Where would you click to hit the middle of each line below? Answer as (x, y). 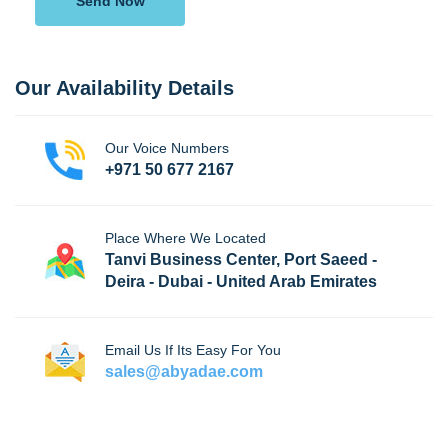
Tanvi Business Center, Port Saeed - (241, 259)
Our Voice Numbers (167, 147)
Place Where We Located (185, 237)
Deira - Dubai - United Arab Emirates (241, 281)
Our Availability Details (124, 87)
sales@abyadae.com (184, 371)
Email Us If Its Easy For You (193, 349)
